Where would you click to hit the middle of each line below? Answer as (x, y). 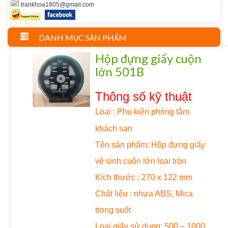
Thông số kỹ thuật (144, 97)
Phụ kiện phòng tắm (153, 112)
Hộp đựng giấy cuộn (149, 59)
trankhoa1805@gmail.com (57, 5)
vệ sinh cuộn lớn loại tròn (141, 161)
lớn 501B (120, 72)
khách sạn (114, 128)
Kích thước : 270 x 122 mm (144, 177)
